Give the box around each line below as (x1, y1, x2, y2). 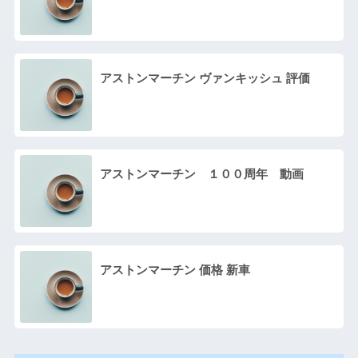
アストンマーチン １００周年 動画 (99, 167, 304, 181)
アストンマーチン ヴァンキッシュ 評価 (99, 71, 310, 86)
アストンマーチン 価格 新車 (99, 263, 250, 277)
